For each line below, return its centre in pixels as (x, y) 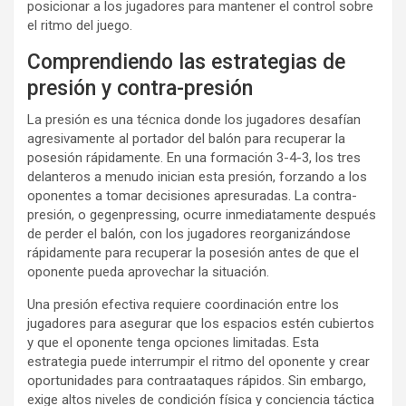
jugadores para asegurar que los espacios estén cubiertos (201, 324)
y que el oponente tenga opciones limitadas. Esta (173, 343)
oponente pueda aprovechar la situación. (148, 272)
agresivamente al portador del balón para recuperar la (186, 139)
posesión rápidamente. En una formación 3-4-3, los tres (194, 158)
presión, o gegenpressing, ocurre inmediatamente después (202, 215)
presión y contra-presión (140, 89)
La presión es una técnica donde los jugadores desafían (194, 120)
